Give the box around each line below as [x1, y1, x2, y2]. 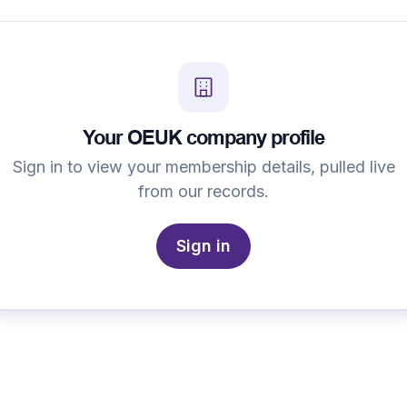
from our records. [138, 181, 269, 201]
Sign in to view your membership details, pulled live [12, 156, 395, 176]
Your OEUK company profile [83, 125, 324, 149]
